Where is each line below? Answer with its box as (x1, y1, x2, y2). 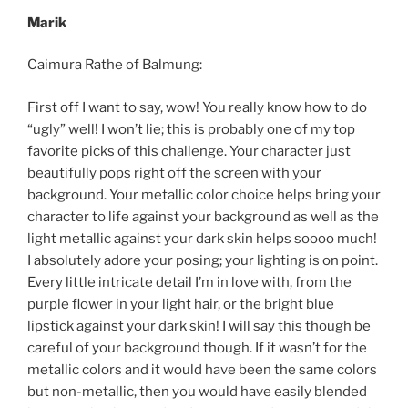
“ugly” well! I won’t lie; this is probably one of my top (27, 120, 355, 138)
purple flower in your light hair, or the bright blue (27, 295, 334, 312)
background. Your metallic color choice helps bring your (27, 186, 381, 203)
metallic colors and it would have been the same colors (27, 361, 377, 378)
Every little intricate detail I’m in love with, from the (27, 273, 352, 291)
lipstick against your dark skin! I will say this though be (27, 317, 371, 334)
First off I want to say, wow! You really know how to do (27, 98, 367, 116)
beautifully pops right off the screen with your (27, 164, 321, 181)
